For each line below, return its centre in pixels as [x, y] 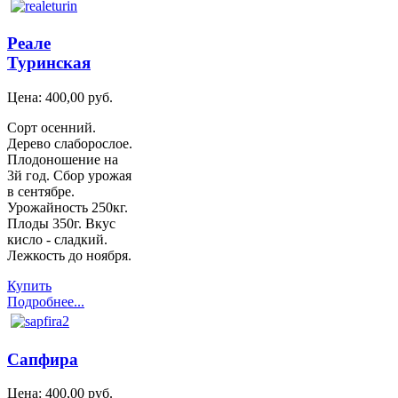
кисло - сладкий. [57, 239]
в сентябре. [41, 191]
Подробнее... [46, 302]
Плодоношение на [63, 159]
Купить [29, 286]
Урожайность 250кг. [68, 207]
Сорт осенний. [52, 127]
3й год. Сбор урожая [69, 175]
